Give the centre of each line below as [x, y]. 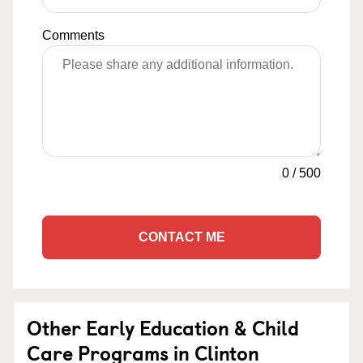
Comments [73, 35]
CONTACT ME [181, 237]
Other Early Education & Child [163, 327]
